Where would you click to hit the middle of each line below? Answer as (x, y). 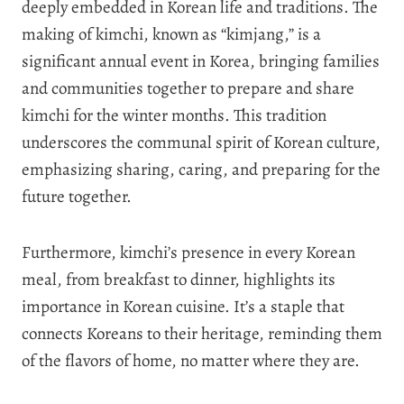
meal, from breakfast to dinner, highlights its (179, 279)
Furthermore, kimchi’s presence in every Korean (188, 252)
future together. (77, 196)
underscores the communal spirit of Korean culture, (201, 142)
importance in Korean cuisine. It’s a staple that (183, 306)
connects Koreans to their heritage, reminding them (202, 333)
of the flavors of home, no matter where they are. (191, 360)
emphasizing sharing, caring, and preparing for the (201, 169)
